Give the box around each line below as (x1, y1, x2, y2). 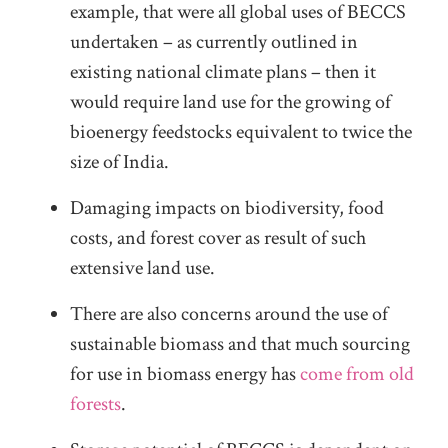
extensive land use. (70, 254, 215, 281)
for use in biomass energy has (70, 360, 300, 387)
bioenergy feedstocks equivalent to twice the (70, 118, 412, 145)
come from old (300, 360, 414, 387)
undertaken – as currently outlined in (70, 28, 358, 55)
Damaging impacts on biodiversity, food (70, 194, 384, 221)
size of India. (70, 148, 169, 175)
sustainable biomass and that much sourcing (70, 330, 410, 357)
